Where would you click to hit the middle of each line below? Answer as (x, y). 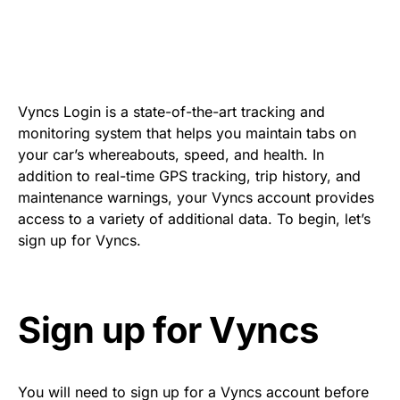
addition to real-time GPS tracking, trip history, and (189, 176)
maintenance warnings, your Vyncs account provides (196, 197)
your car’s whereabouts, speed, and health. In (171, 154)
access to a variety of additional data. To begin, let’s (194, 219)
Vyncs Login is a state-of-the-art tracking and (171, 112)
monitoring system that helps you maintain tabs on (187, 133)
